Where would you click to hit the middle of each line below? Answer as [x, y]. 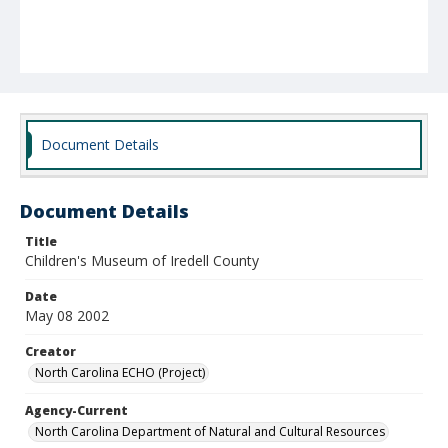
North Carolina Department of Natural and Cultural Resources [210, 431]
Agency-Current [76, 410]
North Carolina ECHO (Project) [120, 372]
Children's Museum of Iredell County [142, 260]
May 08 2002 [67, 315]
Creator [50, 351]
